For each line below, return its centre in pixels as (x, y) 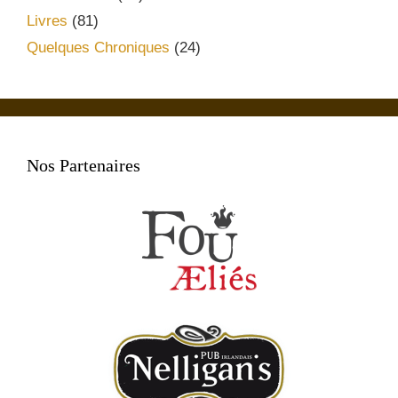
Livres (47, 21)
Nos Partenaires (84, 166)
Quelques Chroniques (98, 48)
